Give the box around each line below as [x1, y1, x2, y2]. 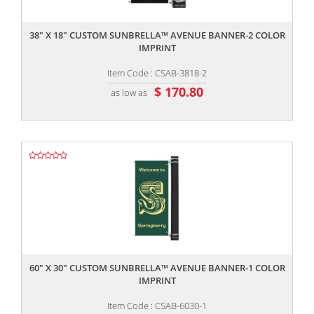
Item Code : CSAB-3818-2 [107, 67, 207, 80]
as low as [111, 86, 147, 99]
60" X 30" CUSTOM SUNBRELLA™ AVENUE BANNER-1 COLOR [29, 261, 285, 275]
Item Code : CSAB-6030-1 [107, 299, 207, 313]
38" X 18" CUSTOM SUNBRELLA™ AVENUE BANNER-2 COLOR [29, 29, 285, 42]
